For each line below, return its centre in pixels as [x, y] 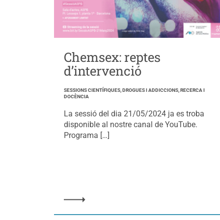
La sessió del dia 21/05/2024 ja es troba [134, 113]
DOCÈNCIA [76, 96]
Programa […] [86, 135]
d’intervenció [102, 70]
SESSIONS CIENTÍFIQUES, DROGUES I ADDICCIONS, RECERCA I [134, 90]
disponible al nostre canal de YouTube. [130, 124]
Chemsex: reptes [112, 57]
